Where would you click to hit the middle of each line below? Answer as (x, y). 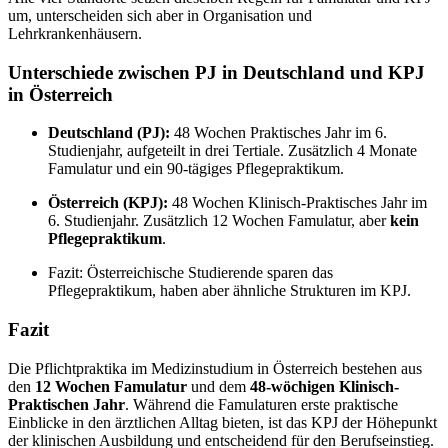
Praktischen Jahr (66, 404)
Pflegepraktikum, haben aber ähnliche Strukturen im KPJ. (229, 291)
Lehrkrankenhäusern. (75, 33)
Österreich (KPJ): (108, 203)
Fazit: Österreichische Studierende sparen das (190, 273)
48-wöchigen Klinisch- (324, 386)
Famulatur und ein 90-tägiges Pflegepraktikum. (196, 169)
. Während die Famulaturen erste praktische (261, 404)
